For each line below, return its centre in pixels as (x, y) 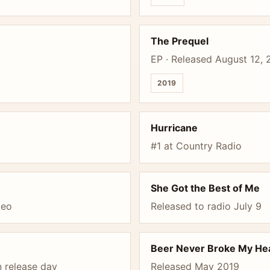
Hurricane (174, 128)
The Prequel (180, 41)
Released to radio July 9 (206, 206)
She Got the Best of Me (205, 188)
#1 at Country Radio (196, 146)
